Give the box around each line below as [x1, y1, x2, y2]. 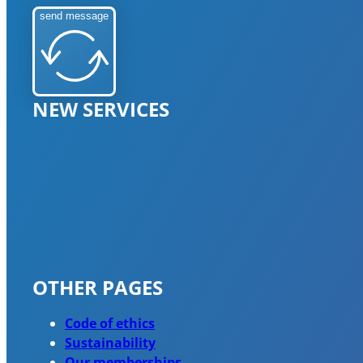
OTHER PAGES [32, 273, 163, 301]
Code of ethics [65, 314, 155, 332]
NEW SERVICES [32, 96, 169, 123]
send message [40, 10, 109, 23]
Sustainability [65, 333, 156, 352]
